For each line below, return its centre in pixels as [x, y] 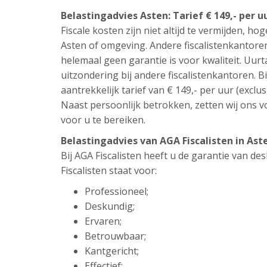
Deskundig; [110, 206]
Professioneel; [117, 191]
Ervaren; [103, 221]
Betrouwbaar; [115, 236]
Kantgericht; [112, 251]
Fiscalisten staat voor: [109, 170]
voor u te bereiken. [103, 120]
